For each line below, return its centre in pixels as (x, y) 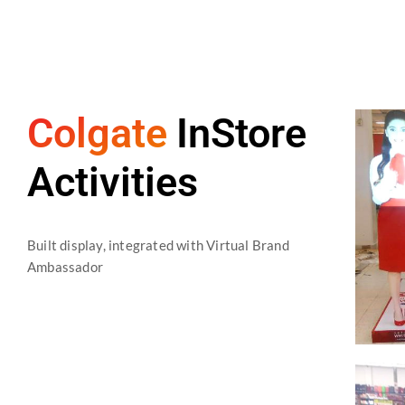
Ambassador (65, 267)
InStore (241, 133)
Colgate (97, 133)
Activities (113, 182)
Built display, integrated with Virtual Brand (158, 245)
